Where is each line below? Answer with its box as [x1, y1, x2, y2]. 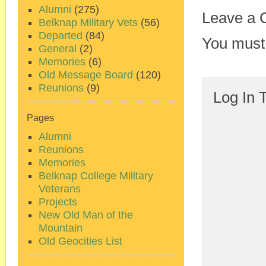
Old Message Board [39, 69, 133, 81]
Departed [39, 30, 83, 42]
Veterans [39, 183, 81, 195]
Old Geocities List [39, 235, 122, 247]
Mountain [39, 222, 83, 234]
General [39, 43, 77, 55]
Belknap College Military [39, 170, 153, 182]
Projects [39, 196, 77, 208]
